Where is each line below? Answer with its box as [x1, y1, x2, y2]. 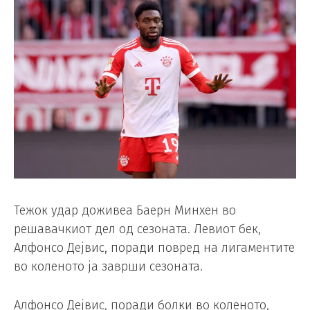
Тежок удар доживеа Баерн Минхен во [14, 203, 236, 219]
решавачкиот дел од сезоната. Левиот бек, [14, 221, 261, 237]
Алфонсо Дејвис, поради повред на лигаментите [14, 240, 295, 256]
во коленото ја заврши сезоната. [14, 259, 203, 275]
